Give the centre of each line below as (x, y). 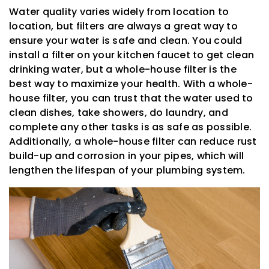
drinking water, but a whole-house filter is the (123, 69)
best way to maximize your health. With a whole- (131, 83)
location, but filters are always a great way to (123, 26)
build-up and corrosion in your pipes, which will (126, 156)
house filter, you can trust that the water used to (131, 98)
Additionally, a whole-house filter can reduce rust (133, 141)
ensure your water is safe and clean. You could (126, 40)
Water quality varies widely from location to (119, 11)
